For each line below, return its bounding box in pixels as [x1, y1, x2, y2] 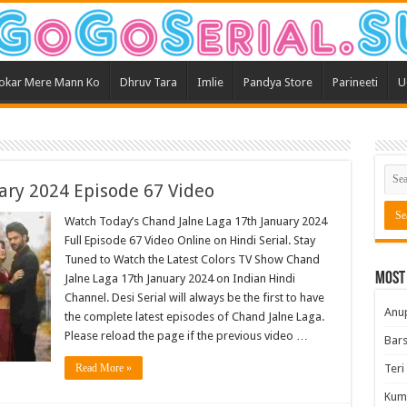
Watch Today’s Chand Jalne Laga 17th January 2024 [64, 214, 327, 229]
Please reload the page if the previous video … [64, 329, 308, 343]
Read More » [74, 362, 132, 375]
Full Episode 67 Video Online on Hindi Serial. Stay [64, 233, 315, 248]
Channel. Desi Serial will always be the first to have [64, 291, 324, 305]
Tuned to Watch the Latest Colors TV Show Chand [64, 253, 320, 267]
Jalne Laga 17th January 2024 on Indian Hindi [64, 272, 295, 286]
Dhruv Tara [119, 75, 177, 90]
